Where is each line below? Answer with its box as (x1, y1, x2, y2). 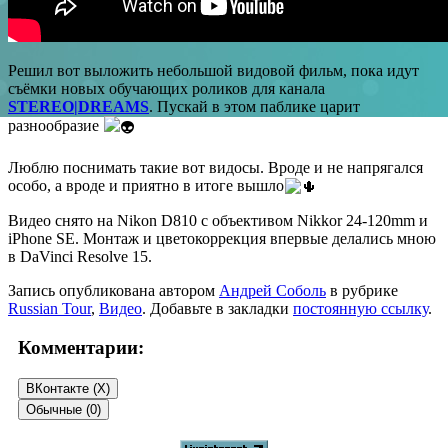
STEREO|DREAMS (8, 97, 149, 115)
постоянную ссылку (293, 300, 428, 318)
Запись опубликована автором (8, 282, 219, 300)
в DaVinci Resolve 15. (8, 248, 152, 266)
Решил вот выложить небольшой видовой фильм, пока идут (8, 61, 419, 79)
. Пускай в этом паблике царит (149, 97, 360, 115)
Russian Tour (8, 300, 91, 318)
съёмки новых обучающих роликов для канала (8, 79, 325, 97)
